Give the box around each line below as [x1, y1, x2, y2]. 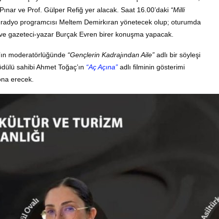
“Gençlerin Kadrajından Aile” [67, 50, 154, 59]
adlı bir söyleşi [154, 50, 200, 59]
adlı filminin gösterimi [120, 63, 185, 71]
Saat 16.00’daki [121, 5, 171, 14]
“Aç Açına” [86, 63, 118, 71]
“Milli [171, 5, 185, 14]
